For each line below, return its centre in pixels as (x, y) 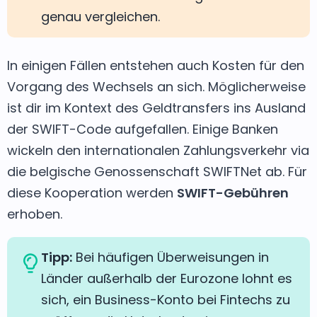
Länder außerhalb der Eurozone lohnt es (167, 278)
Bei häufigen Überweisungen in (171, 257)
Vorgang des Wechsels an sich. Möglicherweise (156, 86)
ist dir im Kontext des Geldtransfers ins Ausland (156, 108)
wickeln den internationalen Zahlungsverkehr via (158, 150)
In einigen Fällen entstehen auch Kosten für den (156, 65)
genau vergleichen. (100, 16)
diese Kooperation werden (92, 192)
